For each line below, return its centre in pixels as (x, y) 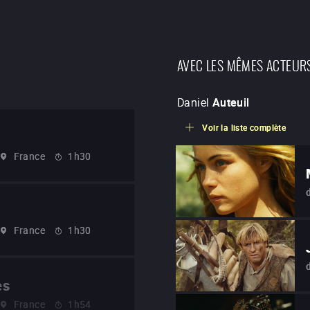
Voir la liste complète (244, 128)
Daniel (193, 103)
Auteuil (231, 103)
